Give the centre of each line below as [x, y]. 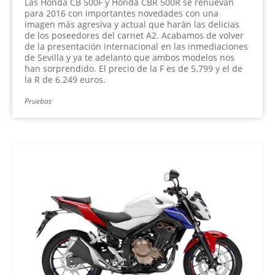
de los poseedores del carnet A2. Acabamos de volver [134, 35]
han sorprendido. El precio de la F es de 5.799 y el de [134, 68]
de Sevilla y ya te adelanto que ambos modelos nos [130, 57]
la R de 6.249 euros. [65, 79]
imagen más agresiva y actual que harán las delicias [132, 24]
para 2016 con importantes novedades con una [122, 13]
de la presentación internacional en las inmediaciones [136, 46]
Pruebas [38, 101]
